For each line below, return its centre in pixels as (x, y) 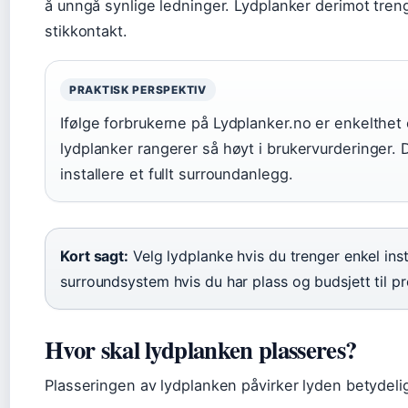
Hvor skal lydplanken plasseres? (201, 350)
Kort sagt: (94, 256)
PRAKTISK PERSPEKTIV (138, 90)
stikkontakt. (86, 31)
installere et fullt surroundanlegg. (177, 174)
